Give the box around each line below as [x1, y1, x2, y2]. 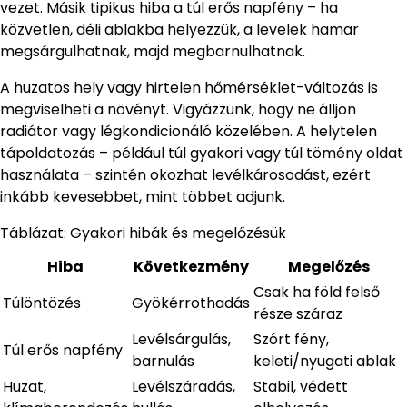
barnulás [132, 351, 194, 372]
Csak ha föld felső [253, 282, 380, 303]
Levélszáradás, [132, 376, 235, 398]
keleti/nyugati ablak [253, 351, 396, 372]
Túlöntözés [3, 293, 81, 314]
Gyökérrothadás [132, 293, 250, 314]
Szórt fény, [253, 329, 329, 351]
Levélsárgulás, [132, 329, 231, 351]
